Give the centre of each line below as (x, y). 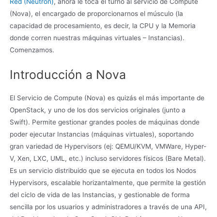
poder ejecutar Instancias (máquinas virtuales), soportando (102, 134)
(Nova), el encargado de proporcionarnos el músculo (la (96, 14)
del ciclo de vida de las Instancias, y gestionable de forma (100, 194)
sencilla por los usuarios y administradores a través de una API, (108, 207)
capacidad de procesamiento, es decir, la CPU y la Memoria (103, 26)
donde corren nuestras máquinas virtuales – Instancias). (97, 38)
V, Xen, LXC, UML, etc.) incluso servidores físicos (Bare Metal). (108, 158)
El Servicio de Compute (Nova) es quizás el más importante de (107, 98)
